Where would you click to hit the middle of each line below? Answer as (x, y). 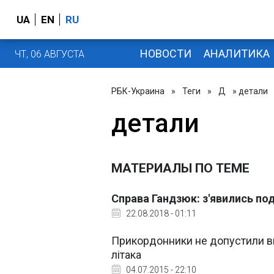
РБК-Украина (138, 91)
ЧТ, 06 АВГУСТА (50, 54)
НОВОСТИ (165, 53)
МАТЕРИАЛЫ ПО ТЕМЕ (180, 168)
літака (126, 255)
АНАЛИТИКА (236, 53)
